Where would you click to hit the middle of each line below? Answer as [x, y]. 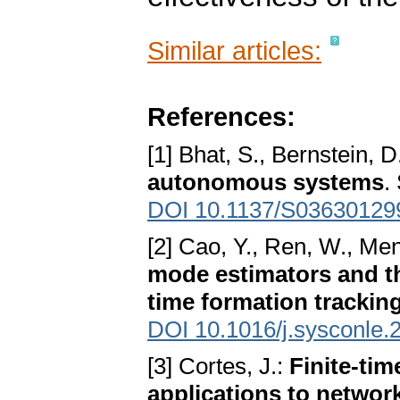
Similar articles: [234, 51]
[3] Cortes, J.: [218, 367]
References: [221, 117]
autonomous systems [266, 183]
